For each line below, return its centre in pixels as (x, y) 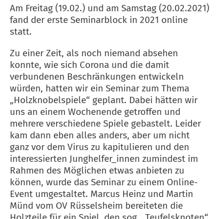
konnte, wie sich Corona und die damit (89, 65)
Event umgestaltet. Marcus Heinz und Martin (101, 194)
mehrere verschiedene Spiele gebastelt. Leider (105, 123)
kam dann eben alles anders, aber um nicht (100, 135)
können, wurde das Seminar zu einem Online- (104, 182)
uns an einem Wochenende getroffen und (95, 111)
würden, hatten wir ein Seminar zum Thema (99, 88)
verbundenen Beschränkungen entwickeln (97, 76)
